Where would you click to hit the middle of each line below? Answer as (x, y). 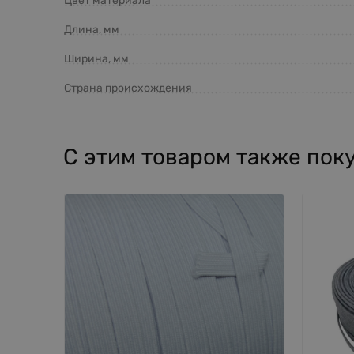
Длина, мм (92, 29)
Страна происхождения (128, 88)
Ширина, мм (96, 58)
